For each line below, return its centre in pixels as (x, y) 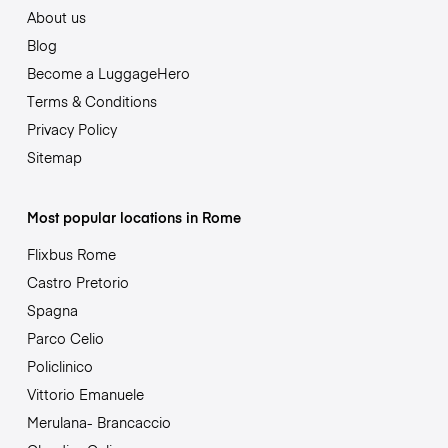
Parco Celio (65, 337)
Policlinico (59, 365)
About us (56, 16)
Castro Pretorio (77, 281)
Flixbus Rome (71, 253)
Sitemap (54, 156)
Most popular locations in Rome (133, 216)
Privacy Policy (71, 128)
